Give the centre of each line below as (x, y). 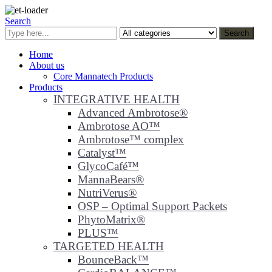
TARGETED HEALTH (109, 246)
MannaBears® (111, 179)
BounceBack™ (113, 260)
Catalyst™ (102, 153)
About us (47, 65)
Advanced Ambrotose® (133, 113)
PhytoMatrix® (111, 219)
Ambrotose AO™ (119, 126)
